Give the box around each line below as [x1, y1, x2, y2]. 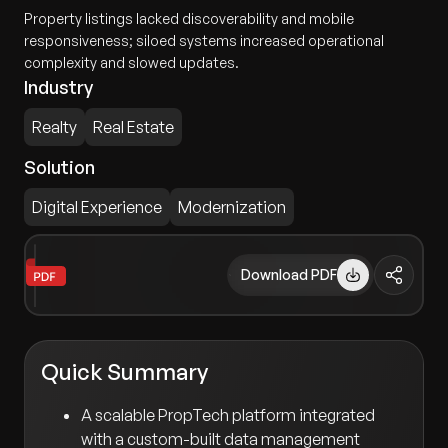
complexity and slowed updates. [24, 54, 239, 71]
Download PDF [241, 266, 338, 284]
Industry [24, 76, 93, 98]
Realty [32, 117, 77, 137]
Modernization [178, 197, 286, 217]
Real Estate [93, 117, 174, 137]
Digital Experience [32, 197, 162, 217]
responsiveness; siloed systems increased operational [24, 32, 384, 49]
